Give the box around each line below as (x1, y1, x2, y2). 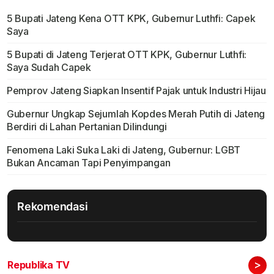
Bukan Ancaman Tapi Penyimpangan (6, 157, 171, 169)
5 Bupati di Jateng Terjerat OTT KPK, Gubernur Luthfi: (6, 48, 247, 61)
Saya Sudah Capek (6, 61, 91, 74)
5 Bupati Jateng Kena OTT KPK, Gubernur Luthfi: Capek (6, 12, 256, 25)
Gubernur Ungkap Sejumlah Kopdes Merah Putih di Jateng (6, 108, 265, 120)
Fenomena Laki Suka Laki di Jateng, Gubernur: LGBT (6, 144, 241, 157)
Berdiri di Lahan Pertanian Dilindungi (6, 120, 167, 133)
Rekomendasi (17, 200, 88, 213)
